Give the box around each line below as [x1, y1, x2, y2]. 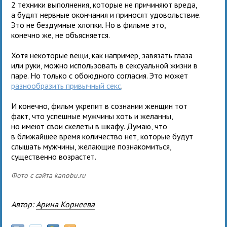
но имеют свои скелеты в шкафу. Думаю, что [11, 121, 168, 131]
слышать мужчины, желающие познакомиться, [11, 141, 172, 152]
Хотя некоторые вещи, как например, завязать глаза [11, 50, 193, 60]
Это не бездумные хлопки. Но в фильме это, [11, 19, 166, 30]
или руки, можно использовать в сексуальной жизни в [11, 60, 198, 70]
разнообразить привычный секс [11, 80, 122, 91]
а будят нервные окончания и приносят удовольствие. [11, 9, 201, 20]
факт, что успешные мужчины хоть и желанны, [11, 110, 173, 121]
